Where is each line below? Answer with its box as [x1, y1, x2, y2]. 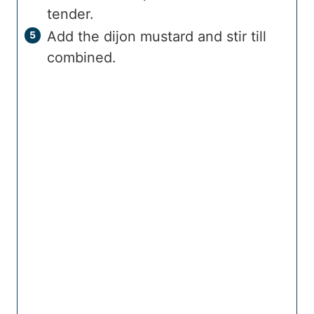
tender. [47, 5, 94, 22]
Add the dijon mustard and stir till [47, 27, 266, 45]
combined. [47, 48, 116, 66]
